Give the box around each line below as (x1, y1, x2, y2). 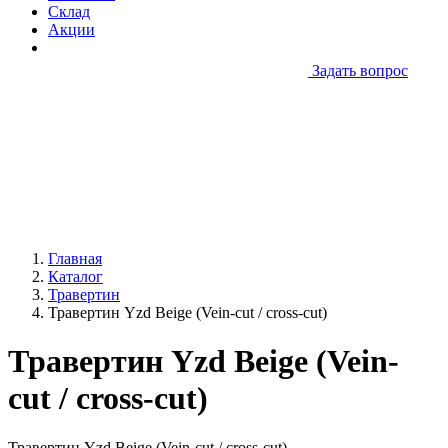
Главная (48, 250, 102, 267)
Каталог (48, 268, 103, 285)
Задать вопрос (312, 62, 408, 79)
